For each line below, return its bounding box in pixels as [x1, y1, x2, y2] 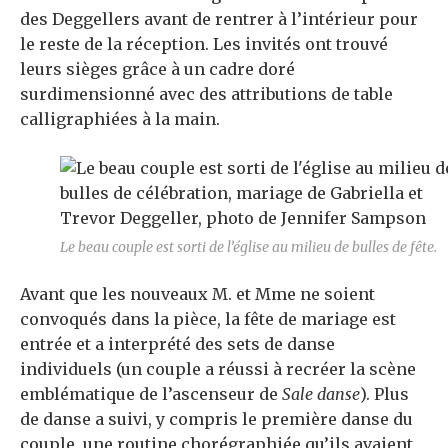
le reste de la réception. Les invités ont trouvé [20, 34, 388, 55]
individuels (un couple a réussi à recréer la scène [20, 359, 416, 380]
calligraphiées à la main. [20, 109, 220, 130]
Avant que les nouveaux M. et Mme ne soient [20, 284, 375, 305]
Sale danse [282, 384, 360, 405]
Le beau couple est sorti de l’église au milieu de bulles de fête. [60, 238, 437, 257]
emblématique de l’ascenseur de [20, 384, 282, 405]
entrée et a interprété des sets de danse [20, 334, 335, 355]
